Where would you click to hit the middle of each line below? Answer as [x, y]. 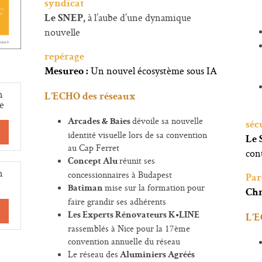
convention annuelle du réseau [124, 241]
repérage [64, 57]
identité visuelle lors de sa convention [137, 135]
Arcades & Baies [100, 122]
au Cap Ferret [93, 148]
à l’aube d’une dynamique [139, 18]
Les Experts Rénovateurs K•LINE [133, 216]
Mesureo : [67, 72]
